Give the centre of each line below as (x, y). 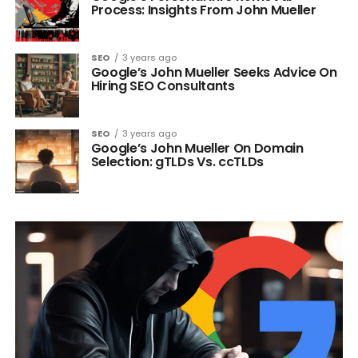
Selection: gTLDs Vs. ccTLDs (177, 162)
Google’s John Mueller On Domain (197, 149)
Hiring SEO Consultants (163, 86)
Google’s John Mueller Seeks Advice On (214, 73)
